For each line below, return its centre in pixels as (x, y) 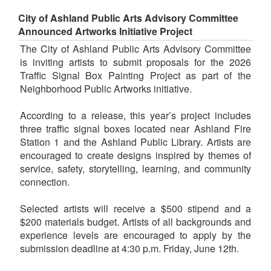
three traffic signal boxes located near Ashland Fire (135, 128)
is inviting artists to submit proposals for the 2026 (135, 62)
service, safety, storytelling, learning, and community (135, 168)
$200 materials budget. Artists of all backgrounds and (135, 221)
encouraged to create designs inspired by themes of (135, 155)
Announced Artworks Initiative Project (105, 31)
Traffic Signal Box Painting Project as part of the (135, 75)
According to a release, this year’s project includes (135, 115)
